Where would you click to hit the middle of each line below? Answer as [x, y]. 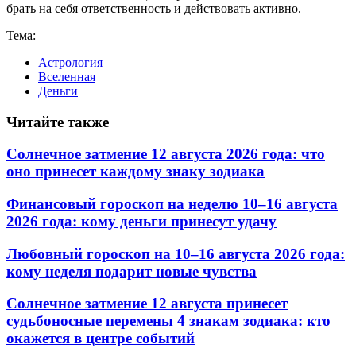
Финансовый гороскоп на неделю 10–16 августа [172, 203]
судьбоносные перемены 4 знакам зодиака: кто [168, 321]
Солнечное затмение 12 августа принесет [147, 304]
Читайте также [58, 122]
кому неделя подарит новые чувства [132, 271]
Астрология [70, 62]
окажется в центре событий [101, 339]
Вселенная [67, 76]
